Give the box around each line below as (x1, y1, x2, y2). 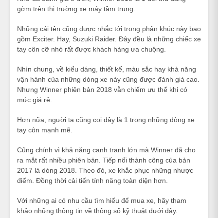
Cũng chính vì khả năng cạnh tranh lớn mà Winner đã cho (17, 145, 196, 154)
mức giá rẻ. (17, 95, 52, 104)
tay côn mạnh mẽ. (17, 126, 73, 134)
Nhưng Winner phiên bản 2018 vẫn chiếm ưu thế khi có (17, 85, 187, 93)
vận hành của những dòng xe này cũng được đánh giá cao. (17, 75, 200, 83)
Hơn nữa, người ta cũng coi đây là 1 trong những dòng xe (17, 115, 195, 124)
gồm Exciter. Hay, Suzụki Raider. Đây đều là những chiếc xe (17, 35, 201, 43)
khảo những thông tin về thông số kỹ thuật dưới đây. (17, 206, 178, 215)
